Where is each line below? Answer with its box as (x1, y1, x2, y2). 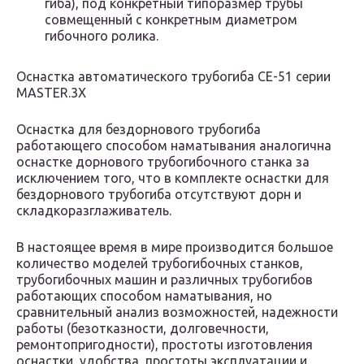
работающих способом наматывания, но (16, 288, 272, 304)
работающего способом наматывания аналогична (16, 138, 331, 154)
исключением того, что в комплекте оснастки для (16, 171, 329, 186)
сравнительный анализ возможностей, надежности (16, 305, 338, 320)
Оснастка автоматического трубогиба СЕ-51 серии (16, 69, 331, 84)
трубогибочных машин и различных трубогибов (16, 272, 313, 288)
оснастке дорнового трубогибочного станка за (16, 154, 310, 170)
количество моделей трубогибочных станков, (16, 256, 303, 271)
